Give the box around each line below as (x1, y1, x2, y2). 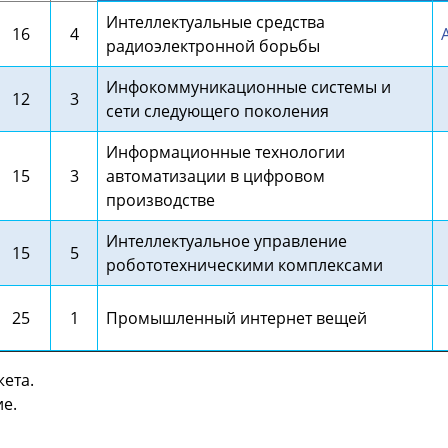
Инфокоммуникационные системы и (106, 75, 391, 98)
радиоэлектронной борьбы (106, 34, 320, 57)
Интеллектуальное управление (106, 229, 347, 252)
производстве (106, 188, 215, 211)
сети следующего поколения (106, 99, 329, 122)
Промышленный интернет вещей (106, 306, 367, 329)
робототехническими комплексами (106, 253, 383, 276)
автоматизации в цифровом (106, 164, 325, 187)
